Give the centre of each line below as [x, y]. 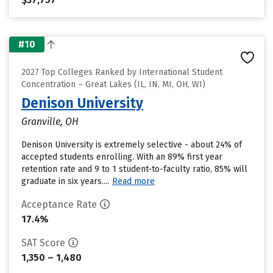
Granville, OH [50, 122]
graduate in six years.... [65, 181]
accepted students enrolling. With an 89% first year [122, 157]
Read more [133, 181]
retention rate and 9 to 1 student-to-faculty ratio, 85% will [134, 169]
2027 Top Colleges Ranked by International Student [122, 72]
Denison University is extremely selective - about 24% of [132, 145]
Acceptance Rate [59, 204]
